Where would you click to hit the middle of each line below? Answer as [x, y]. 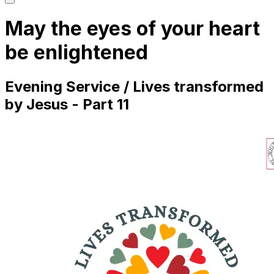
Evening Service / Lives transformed [134, 86]
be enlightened [76, 53]
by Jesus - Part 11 [67, 104]
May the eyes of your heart [132, 29]
